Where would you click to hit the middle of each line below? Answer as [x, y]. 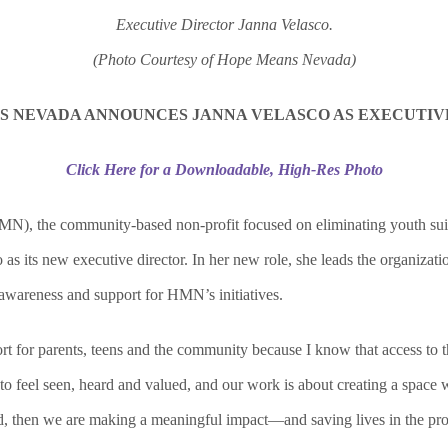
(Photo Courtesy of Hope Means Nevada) [224, 59]
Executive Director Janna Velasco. [224, 24]
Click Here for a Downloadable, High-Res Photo [224, 169]
